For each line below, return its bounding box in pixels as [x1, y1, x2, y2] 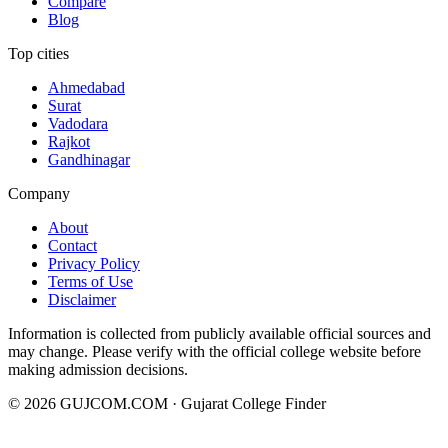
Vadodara [48, 114, 108, 132]
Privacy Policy [48, 254, 140, 272]
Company [8, 184, 70, 202]
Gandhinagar [48, 150, 130, 168]
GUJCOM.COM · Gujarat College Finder [56, 394, 326, 412]
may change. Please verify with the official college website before [8, 342, 421, 360]
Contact [48, 236, 97, 254]
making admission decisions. [8, 360, 188, 378]
